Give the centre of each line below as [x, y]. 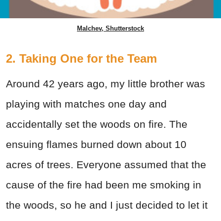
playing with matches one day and [86, 104]
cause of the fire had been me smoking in [104, 184]
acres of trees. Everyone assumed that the [106, 164]
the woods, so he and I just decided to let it [107, 205]
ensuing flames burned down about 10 [96, 144]
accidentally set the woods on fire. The [97, 124]
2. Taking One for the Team [81, 58]
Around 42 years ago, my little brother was [106, 83]
